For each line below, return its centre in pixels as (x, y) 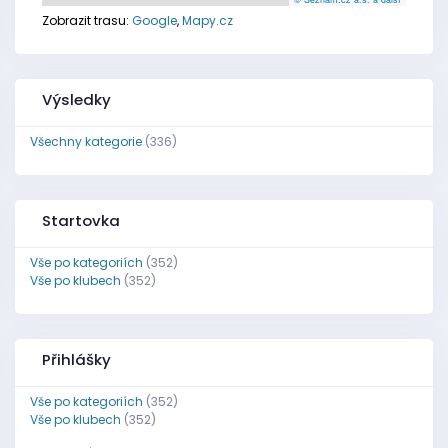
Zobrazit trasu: (87, 20)
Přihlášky (76, 359)
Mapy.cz (207, 20)
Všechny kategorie (85, 141)
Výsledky (76, 99)
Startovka (81, 220)
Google (154, 20)
